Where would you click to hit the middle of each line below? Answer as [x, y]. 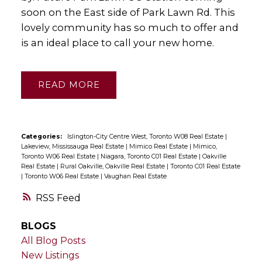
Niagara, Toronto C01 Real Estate [149, 156]
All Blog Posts [53, 241]
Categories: [41, 136]
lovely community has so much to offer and [130, 28]
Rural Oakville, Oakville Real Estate [113, 166]
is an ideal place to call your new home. [117, 43]
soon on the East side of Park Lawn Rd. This [128, 13]
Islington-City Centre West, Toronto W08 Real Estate [146, 136]
